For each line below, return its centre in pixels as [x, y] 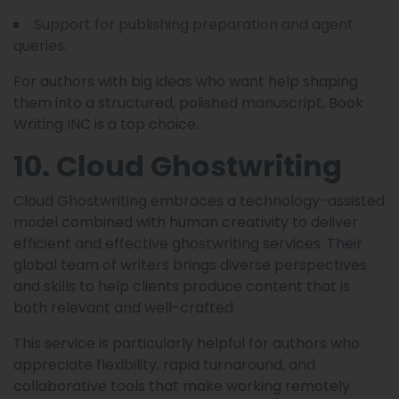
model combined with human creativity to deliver [186, 222]
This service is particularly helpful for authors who [187, 343]
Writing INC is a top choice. [106, 124]
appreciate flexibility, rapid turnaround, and [164, 364]
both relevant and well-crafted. [125, 307]
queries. [40, 45]
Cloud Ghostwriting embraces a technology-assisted [199, 200]
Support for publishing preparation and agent [194, 24]
